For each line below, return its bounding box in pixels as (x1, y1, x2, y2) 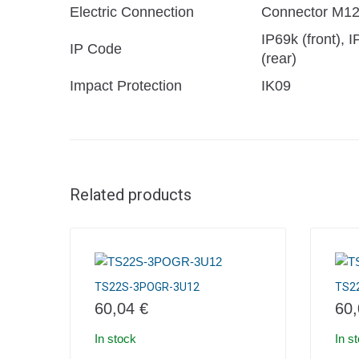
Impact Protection (70, 78, 182, 94)
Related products (70, 185, 192, 204)
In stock (95, 332, 136, 345)
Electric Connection (70, 4, 194, 20)
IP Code (70, 41, 122, 57)
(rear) (261, 50, 296, 67)
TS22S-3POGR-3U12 (95, 280, 200, 293)
